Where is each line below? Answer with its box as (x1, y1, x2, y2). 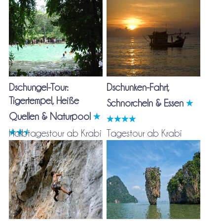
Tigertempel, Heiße (8, 96, 79, 106)
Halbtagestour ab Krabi (8, 128, 102, 138)
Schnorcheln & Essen (107, 98, 186, 109)
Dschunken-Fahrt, (107, 82, 170, 93)
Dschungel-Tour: (8, 82, 68, 93)
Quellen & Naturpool (8, 111, 93, 122)
